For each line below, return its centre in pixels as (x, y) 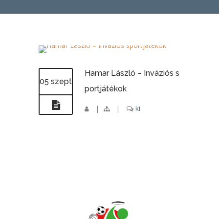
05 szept (56, 81)
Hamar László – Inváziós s (132, 73)
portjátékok (106, 89)
